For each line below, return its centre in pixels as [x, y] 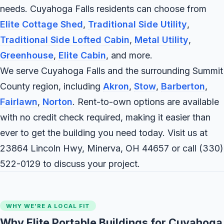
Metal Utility [161, 39]
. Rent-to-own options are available [146, 101]
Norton [57, 101]
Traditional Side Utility [137, 24]
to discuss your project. [90, 163]
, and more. [129, 55]
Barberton [183, 86]
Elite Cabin [82, 55]
